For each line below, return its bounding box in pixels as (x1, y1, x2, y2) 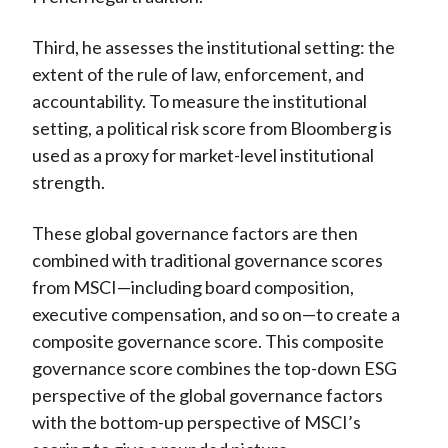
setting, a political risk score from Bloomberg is (31, 117, 392, 140)
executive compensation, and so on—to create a (31, 303, 400, 326)
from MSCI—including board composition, (31, 276, 354, 299)
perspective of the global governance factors (31, 384, 383, 407)
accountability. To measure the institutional (31, 90, 367, 113)
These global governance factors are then (31, 222, 358, 245)
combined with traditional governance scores (31, 249, 383, 272)
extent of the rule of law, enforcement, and (31, 63, 364, 86)
